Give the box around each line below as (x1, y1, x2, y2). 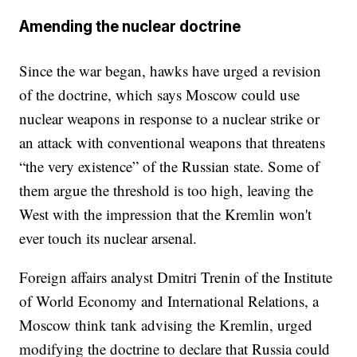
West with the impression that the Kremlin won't (19, 204, 312, 225)
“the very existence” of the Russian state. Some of (19, 156, 320, 177)
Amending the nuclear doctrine (19, 17, 241, 36)
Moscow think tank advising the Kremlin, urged (19, 315, 313, 335)
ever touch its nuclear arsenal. (19, 228, 198, 249)
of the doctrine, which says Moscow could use (19, 84, 300, 105)
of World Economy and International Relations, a (19, 291, 320, 312)
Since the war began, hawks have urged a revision (19, 61, 322, 81)
